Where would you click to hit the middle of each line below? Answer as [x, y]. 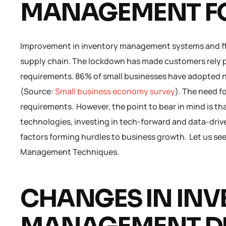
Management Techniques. [72, 152]
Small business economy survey [115, 91]
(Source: [38, 91]
